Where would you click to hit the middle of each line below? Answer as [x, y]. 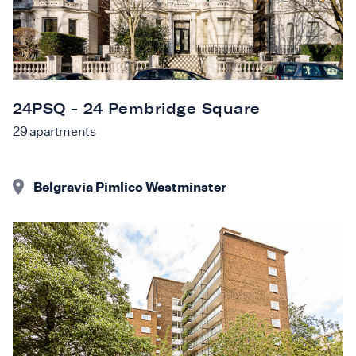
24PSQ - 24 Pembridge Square [137, 109]
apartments [62, 132]
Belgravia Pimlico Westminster [130, 187]
